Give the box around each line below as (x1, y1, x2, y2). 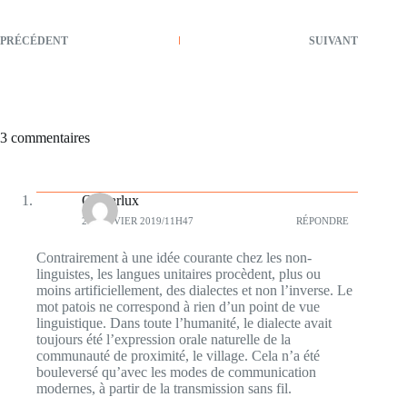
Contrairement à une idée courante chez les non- (36, 250, 312, 266)
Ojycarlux (82, 193, 139, 209)
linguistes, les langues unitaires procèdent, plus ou (36, 266, 321, 283)
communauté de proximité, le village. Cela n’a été (36, 348, 320, 364)
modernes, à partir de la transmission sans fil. (36, 381, 292, 397)
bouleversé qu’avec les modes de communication (36, 364, 316, 381)
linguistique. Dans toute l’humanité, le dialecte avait (36, 315, 332, 332)
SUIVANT (309, 35, 359, 48)
